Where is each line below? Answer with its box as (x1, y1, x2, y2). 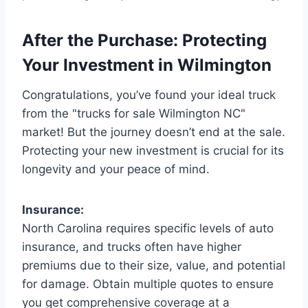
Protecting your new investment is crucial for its (22, 143, 284, 157)
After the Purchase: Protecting (22, 30, 267, 50)
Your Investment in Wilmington (22, 54, 272, 75)
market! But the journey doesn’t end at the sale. (22, 124, 285, 139)
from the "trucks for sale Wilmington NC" (22, 106, 245, 120)
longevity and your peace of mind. (22, 162, 210, 176)
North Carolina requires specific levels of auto (22, 221, 274, 235)
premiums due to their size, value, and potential (22, 258, 285, 272)
